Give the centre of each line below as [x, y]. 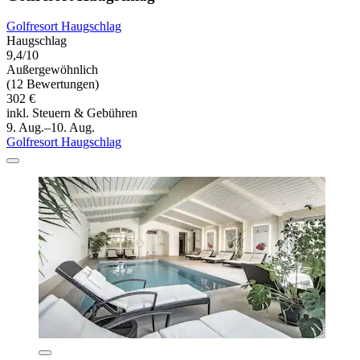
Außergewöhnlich [52, 70]
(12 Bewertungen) [53, 84]
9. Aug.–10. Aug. [51, 128]
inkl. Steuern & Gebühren [72, 113]
